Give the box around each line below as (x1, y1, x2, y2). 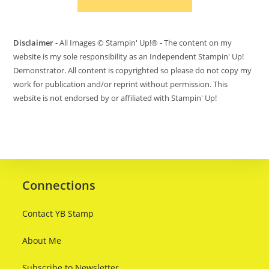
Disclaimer (13, 37, 54, 48)
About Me (22, 234, 62, 246)
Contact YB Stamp (22, 207, 94, 219)
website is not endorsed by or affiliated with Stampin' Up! (13, 92, 217, 103)
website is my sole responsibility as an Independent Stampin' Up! (13, 50, 244, 62)
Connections (22, 177, 96, 193)
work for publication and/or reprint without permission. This (13, 78, 228, 89)
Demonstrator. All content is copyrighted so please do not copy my (13, 64, 252, 76)
